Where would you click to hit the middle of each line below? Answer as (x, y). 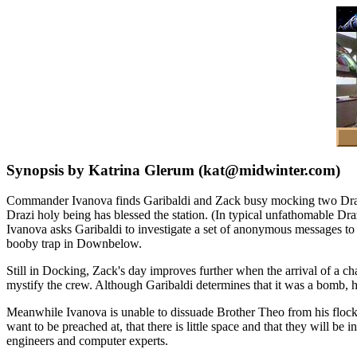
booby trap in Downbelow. (74, 244)
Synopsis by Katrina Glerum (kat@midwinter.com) (173, 170)
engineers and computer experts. (87, 341)
